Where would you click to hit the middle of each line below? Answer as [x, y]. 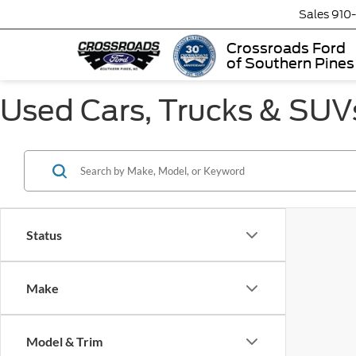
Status [44, 235]
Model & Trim [64, 341]
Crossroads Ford [286, 48]
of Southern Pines [290, 63]
